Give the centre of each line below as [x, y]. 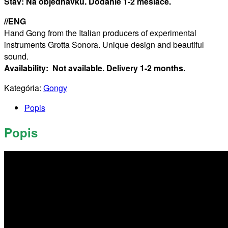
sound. [16, 56]
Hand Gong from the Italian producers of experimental [100, 33]
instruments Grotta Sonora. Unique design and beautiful [104, 44]
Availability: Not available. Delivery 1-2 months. [95, 68]
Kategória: [24, 88]
